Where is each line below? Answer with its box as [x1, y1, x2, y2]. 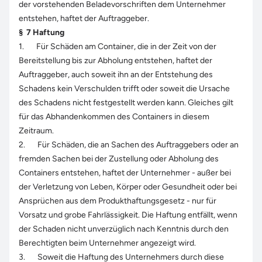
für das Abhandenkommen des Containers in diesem [19, 112, 209, 122]
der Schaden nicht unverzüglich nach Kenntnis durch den [19, 224, 229, 234]
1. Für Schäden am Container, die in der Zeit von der [19, 42, 216, 51]
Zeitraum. [19, 126, 54, 136]
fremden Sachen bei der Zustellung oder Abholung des [19, 154, 219, 164]
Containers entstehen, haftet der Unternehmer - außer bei [19, 168, 231, 178]
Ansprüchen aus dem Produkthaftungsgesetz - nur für [19, 196, 216, 206]
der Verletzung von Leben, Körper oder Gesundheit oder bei [19, 182, 237, 192]
